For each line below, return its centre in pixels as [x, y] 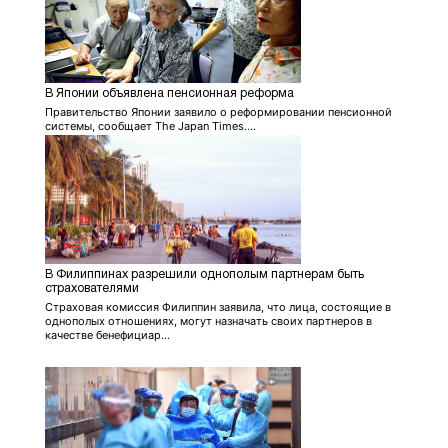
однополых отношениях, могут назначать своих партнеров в [208, 320]
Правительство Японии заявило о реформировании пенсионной [218, 111]
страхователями [92, 288]
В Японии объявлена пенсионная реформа [169, 93]
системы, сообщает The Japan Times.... [150, 125]
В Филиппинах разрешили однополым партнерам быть [204, 274]
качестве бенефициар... [107, 334]
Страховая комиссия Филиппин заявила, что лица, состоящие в [218, 306]
